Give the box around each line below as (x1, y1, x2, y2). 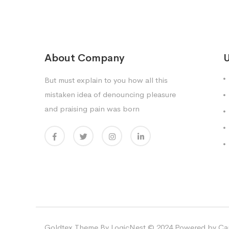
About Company (44, 52, 125, 64)
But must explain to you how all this (44, 75, 168, 85)
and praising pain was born (44, 104, 140, 113)
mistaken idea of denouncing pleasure (44, 89, 176, 99)
